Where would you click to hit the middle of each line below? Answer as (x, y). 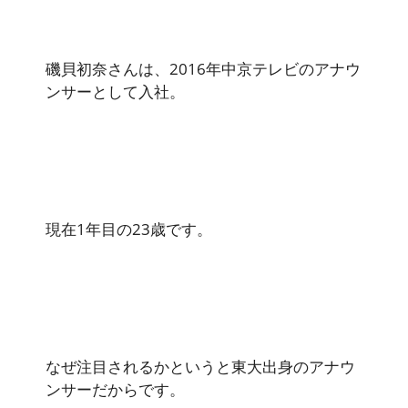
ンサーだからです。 (115, 389)
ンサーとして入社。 (115, 91)
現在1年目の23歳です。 (129, 229)
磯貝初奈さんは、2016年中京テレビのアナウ (203, 68)
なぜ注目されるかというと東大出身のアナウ (200, 366)
